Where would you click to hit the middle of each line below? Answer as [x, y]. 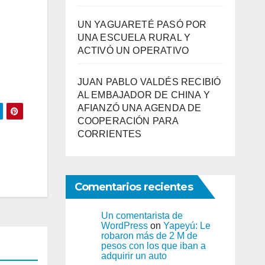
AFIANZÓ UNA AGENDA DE [139, 108]
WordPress [124, 225]
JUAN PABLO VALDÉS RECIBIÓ [149, 82]
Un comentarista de [142, 215]
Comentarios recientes [133, 187]
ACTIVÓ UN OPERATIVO [133, 50]
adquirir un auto [134, 256]
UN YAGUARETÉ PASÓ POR [142, 24]
